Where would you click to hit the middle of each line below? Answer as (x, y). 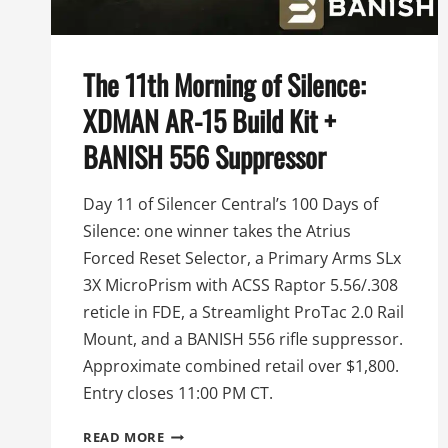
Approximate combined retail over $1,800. (241, 366)
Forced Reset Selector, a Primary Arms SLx (242, 258)
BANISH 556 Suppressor (204, 157)
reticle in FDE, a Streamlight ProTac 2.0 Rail (243, 312)
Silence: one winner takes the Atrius (217, 231)
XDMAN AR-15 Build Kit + (209, 121)
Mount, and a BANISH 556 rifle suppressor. (243, 339)
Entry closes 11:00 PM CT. (178, 393)
